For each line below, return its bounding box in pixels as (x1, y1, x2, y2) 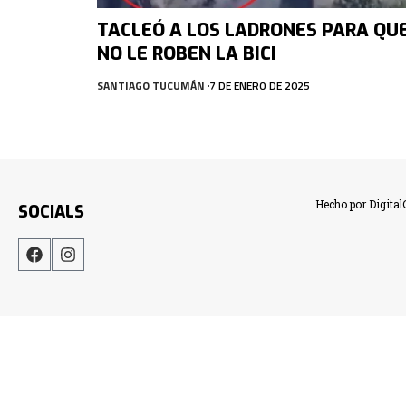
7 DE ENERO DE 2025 (209, 76, 310, 94)
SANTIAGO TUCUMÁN (97, 76, 205, 94)
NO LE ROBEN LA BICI (97, 41, 276, 66)
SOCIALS (18, 200, 84, 223)
